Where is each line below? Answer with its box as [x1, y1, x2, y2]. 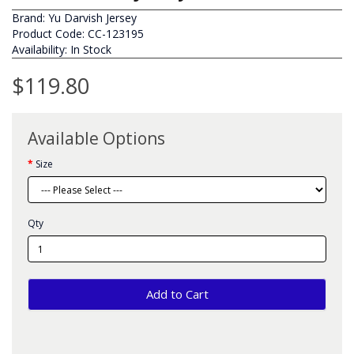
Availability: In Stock [12, 42, 111, 57]
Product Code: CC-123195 [12, 26, 144, 41]
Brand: [12, 10, 48, 25]
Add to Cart [145, 286, 209, 302]
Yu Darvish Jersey [48, 10, 137, 25]
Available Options [28, 127, 165, 149]
